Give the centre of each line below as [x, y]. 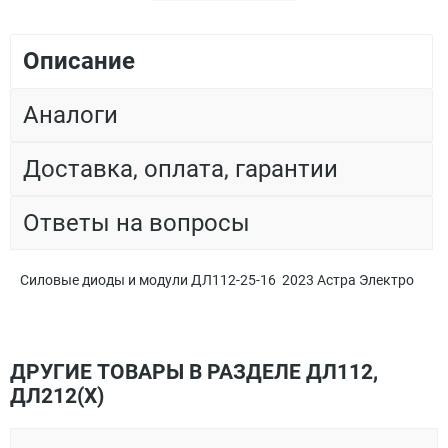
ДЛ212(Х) [57, 396]
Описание [79, 61]
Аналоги [70, 115]
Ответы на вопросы [136, 223]
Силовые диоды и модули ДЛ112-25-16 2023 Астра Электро [217, 280]
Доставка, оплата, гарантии [180, 169]
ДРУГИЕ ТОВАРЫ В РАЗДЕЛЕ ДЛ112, [194, 372]
